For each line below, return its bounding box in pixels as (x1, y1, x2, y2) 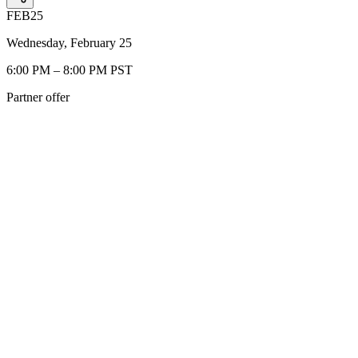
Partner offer (6, 89, 70, 104)
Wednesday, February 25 (6, 35, 132, 50)
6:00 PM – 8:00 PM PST (6, 62, 133, 77)
